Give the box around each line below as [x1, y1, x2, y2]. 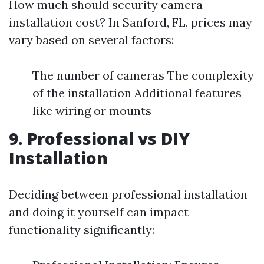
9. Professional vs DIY [9, 127, 190, 150]
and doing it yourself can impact [9, 204, 189, 219]
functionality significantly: [9, 222, 154, 237]
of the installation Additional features [32, 85, 242, 100]
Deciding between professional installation [9, 187, 247, 202]
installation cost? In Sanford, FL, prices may [9, 15, 252, 29]
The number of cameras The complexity [32, 68, 254, 82]
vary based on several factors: [9, 32, 174, 47]
